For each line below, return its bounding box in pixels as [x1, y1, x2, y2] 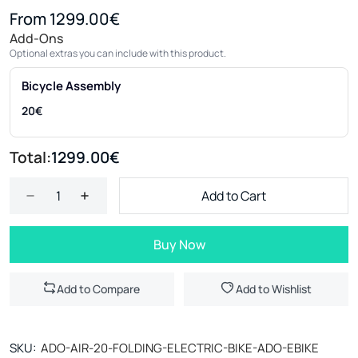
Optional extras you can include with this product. [10, 46, 226, 60]
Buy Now [153, 236, 205, 253]
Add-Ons [10, 30, 63, 47]
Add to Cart [201, 187, 266, 205]
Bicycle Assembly [22, 78, 121, 94]
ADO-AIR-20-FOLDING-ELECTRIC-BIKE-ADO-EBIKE [41, 340, 319, 356]
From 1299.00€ [10, 8, 120, 30]
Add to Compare [57, 281, 140, 296]
